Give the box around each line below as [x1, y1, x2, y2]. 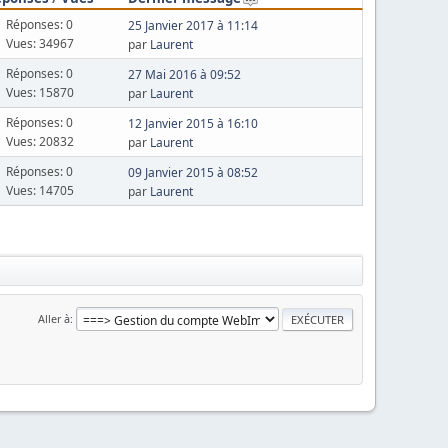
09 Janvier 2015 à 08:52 [127, 164, 258, 181]
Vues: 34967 [5, 34, 74, 52]
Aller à [38, 310, 70, 326]
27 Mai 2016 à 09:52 [127, 66, 241, 83]
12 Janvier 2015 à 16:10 [127, 115, 258, 132]
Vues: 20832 [5, 132, 74, 150]
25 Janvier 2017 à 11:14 [127, 17, 258, 34]
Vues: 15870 [5, 83, 74, 101]
